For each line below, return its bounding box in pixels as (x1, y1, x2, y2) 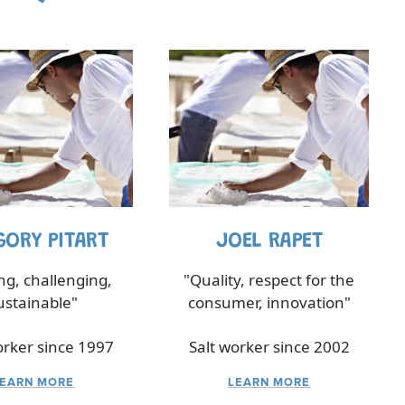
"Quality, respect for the (184, 268, 355, 290)
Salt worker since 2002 (188, 335, 350, 357)
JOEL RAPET (215, 230, 323, 252)
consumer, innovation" (187, 291, 351, 313)
